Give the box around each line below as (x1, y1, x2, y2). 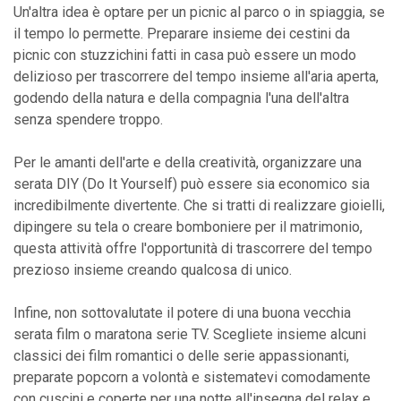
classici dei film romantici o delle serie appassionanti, (13, 346, 349, 364)
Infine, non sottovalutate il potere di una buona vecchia (13, 303, 351, 321)
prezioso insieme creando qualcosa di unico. (13, 260, 292, 278)
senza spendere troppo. (13, 110, 163, 128)
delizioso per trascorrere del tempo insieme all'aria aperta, (13, 67, 379, 85)
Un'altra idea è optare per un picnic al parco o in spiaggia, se (13, 3, 385, 21)
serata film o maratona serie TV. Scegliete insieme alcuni (13, 325, 366, 343)
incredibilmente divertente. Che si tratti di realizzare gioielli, (13, 196, 385, 214)
